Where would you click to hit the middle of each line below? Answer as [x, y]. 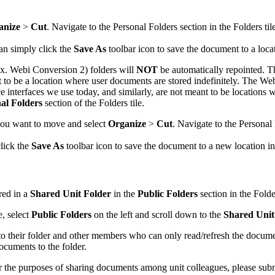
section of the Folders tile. [93, 103]
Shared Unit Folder [71, 193]
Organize [128, 124]
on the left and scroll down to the [157, 214]
